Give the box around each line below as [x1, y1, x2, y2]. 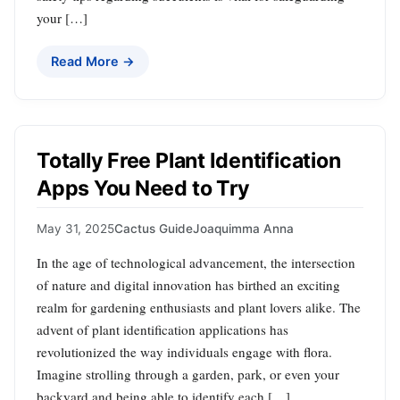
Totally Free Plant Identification [37, 148, 341, 174]
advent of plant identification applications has [37, 320, 288, 338]
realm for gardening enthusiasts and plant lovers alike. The [37, 297, 361, 316]
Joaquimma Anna [193, 221, 294, 236]
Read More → [51, 54, 135, 70]
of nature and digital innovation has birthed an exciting [37, 275, 340, 294]
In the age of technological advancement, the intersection [37, 253, 355, 271]
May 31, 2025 [37, 221, 114, 236]
